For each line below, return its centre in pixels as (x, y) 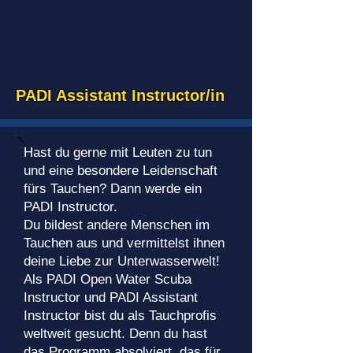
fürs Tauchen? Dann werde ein (113, 189)
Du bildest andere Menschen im (117, 225)
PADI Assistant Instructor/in (120, 95)
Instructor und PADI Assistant (111, 297)
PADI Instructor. (71, 207)
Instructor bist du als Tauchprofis (120, 316)
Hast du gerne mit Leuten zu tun (118, 152)
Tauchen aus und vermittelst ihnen (124, 243)
